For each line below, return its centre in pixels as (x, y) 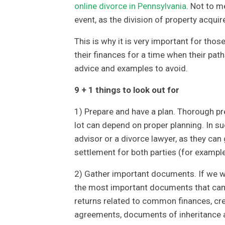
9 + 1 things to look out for (127, 90)
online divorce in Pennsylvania (130, 6)
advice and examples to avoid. (131, 69)
